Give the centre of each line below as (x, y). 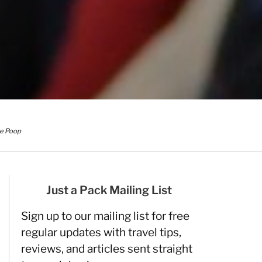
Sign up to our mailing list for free (105, 216)
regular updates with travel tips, (101, 232)
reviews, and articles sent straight (107, 249)
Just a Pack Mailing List (109, 190)
